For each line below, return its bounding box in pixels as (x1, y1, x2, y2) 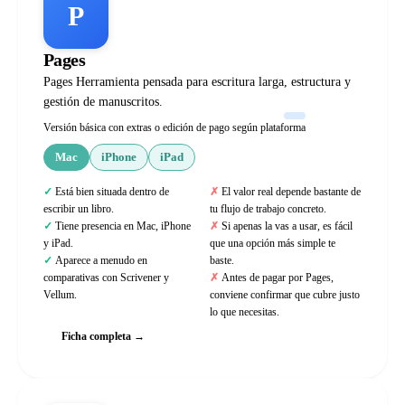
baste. (210, 254, 234, 267)
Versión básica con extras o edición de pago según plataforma (43, 121, 306, 134)
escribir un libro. (43, 202, 114, 215)
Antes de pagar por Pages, (221, 271, 334, 284)
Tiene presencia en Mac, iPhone (55, 220, 191, 232)
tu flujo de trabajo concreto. (210, 202, 326, 215)
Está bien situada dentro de (55, 185, 169, 198)
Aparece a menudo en (55, 254, 147, 267)
